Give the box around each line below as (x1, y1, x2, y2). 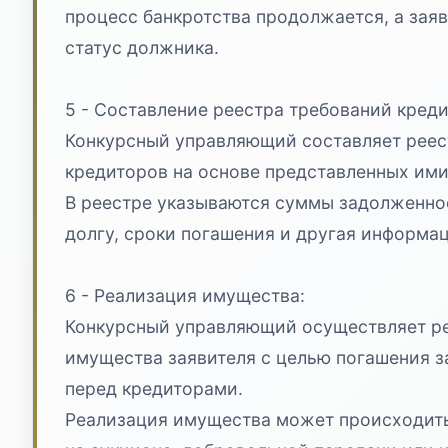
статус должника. (65, 36, 219, 58)
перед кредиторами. (65, 377, 243, 399)
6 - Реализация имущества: (65, 284, 305, 306)
